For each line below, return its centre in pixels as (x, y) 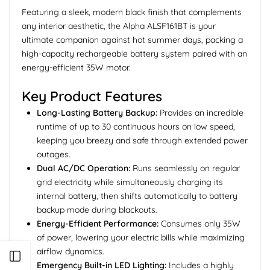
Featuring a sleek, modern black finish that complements (132, 12)
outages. (54, 154)
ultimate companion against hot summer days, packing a (132, 39)
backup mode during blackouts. (97, 209)
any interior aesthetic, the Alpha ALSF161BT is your (119, 26)
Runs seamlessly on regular (185, 168)
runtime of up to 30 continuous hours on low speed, (136, 126)
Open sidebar (58, 256)
